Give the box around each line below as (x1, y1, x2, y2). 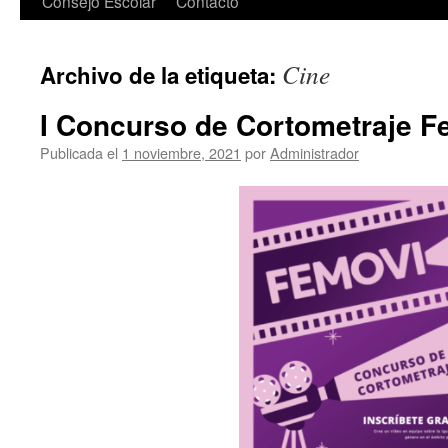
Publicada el (40, 142, 118, 163)
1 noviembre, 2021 (122, 142, 241, 163)
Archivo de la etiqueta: (40, 59, 282, 91)
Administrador (270, 142, 359, 163)
